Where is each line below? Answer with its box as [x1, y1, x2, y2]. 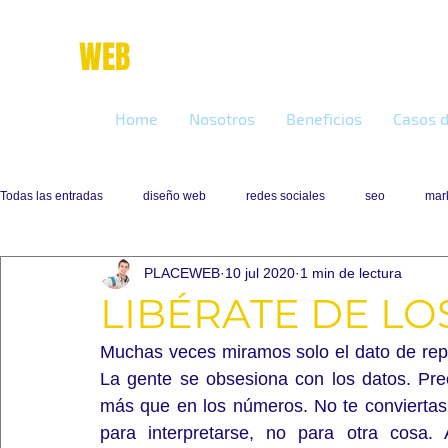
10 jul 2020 [225, 264, 295, 281]
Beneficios [285, 109, 362, 128]
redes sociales [246, 188, 325, 203]
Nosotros [188, 109, 255, 128]
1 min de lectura [300, 264, 402, 281]
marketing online [138, 48, 252, 67]
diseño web [143, 188, 206, 203]
